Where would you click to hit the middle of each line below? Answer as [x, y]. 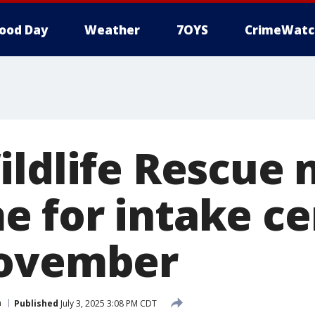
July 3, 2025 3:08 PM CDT [108, 303]
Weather [112, 30]
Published [36, 303]
